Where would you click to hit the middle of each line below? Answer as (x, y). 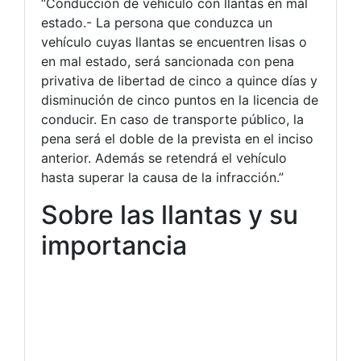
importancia (114, 245)
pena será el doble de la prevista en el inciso (177, 139)
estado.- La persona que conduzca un (157, 23)
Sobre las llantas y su (170, 215)
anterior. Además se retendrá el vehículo (164, 158)
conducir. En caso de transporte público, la (172, 119)
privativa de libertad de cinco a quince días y (179, 81)
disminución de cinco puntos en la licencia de (180, 100)
